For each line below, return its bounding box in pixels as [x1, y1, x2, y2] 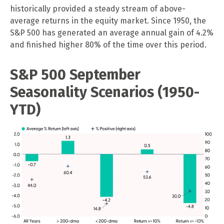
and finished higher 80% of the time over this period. [10, 40, 206, 49]
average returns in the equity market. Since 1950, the [10, 16, 206, 25]
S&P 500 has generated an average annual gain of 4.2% [10, 28, 213, 37]
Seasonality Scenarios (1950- [10, 83, 199, 101]
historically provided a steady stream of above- [10, 4, 185, 13]
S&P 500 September [10, 66, 140, 83]
